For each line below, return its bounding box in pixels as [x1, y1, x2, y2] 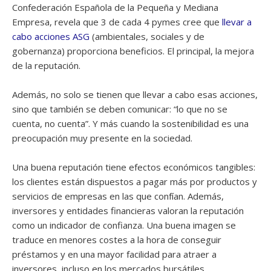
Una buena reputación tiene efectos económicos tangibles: [12, 161, 255, 173]
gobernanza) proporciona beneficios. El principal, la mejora [12, 45, 254, 57]
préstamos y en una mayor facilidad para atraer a [12, 248, 217, 260]
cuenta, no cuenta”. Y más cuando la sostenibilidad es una [12, 117, 249, 129]
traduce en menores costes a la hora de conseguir [12, 233, 221, 246]
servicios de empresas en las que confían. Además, [12, 190, 224, 202]
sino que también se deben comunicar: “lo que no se [12, 103, 227, 115]
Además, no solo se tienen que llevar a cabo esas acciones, [12, 88, 258, 100]
